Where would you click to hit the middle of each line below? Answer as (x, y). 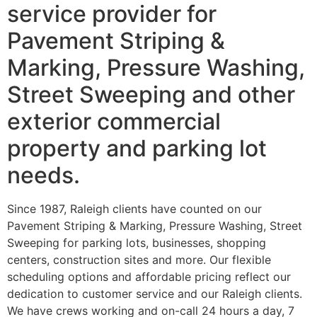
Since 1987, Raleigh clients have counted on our (134, 209)
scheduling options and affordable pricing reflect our (149, 277)
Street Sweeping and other (151, 95)
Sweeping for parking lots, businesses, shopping (137, 243)
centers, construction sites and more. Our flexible (139, 260)
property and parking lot (137, 149)
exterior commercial (114, 122)
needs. (44, 175)
